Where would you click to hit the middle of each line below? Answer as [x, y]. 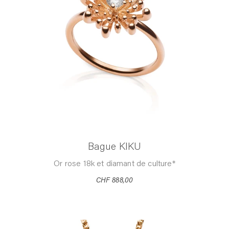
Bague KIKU [114, 147]
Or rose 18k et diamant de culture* [114, 164]
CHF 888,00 [114, 181]
